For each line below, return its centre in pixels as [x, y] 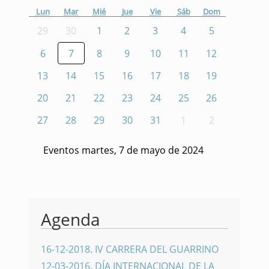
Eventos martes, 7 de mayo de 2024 [123, 150]
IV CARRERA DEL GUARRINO [157, 249]
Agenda [71, 219]
